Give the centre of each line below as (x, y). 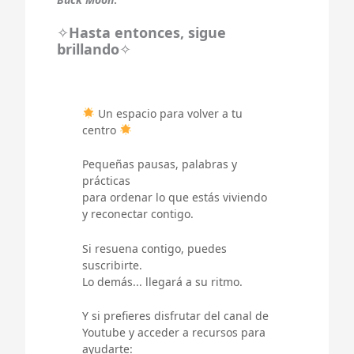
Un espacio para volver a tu (168, 114)
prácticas (106, 181)
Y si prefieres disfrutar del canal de (175, 316)
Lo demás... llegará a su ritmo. (162, 281)
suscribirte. (112, 265)
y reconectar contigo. (138, 214)
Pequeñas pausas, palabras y (160, 164)
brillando (88, 49)
